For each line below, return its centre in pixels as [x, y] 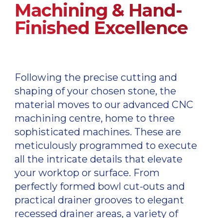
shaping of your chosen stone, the [95, 91]
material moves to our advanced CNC [104, 105]
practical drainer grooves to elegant [99, 200]
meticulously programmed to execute [106, 146]
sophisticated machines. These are [98, 132]
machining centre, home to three [95, 118]
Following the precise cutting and [96, 78]
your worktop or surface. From [87, 173]
